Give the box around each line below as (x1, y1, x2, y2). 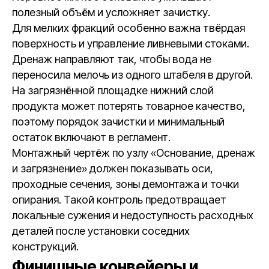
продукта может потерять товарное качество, (12, 100, 246, 112)
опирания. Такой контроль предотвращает (12, 193, 226, 206)
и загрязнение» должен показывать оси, (12, 162, 213, 175)
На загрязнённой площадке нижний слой (12, 84, 214, 97)
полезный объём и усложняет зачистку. (12, 6, 210, 19)
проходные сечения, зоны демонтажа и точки (12, 178, 239, 190)
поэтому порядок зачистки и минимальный (12, 115, 225, 128)
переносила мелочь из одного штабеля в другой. (12, 68, 253, 81)
